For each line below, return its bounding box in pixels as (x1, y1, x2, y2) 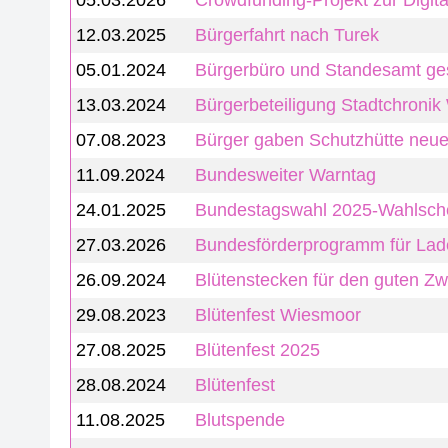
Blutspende (195, 410, 286, 430)
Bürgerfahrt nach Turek (195, 25, 380, 45)
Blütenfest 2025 (195, 340, 321, 360)
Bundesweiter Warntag (195, 165, 377, 185)
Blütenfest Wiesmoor (195, 305, 362, 325)
